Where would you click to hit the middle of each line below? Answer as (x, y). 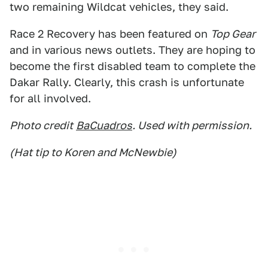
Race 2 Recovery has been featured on (110, 34)
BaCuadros (104, 125)
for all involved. (50, 98)
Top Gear (233, 34)
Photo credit (41, 125)
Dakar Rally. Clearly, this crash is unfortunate (127, 82)
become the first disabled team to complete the (133, 66)
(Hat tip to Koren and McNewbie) (93, 152)
